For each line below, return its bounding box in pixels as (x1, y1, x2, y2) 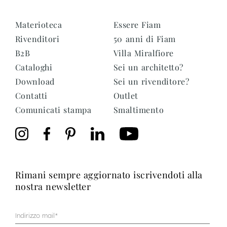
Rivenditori (15, 33, 60, 45)
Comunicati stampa (15, 104, 92, 116)
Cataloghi (15, 62, 53, 73)
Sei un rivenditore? (113, 76, 190, 87)
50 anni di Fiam (113, 33, 176, 45)
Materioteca (15, 19, 62, 30)
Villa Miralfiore (113, 48, 174, 59)
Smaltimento (113, 104, 164, 116)
